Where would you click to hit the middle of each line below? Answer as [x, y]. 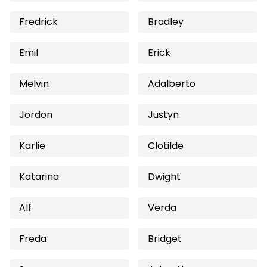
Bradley [166, 22]
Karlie [32, 146]
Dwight [164, 177]
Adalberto [172, 84]
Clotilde [166, 146]
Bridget [165, 239]
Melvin [34, 84]
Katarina [39, 177]
